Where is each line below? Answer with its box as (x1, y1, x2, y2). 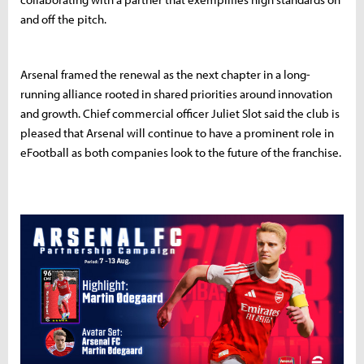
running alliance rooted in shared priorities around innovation (20, 86, 332, 102)
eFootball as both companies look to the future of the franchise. (20, 145, 341, 161)
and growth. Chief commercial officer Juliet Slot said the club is (20, 106, 340, 122)
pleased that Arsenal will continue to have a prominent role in (20, 125, 334, 141)
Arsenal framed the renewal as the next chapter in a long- (20, 67, 310, 83)
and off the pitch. (20, 11, 106, 28)
